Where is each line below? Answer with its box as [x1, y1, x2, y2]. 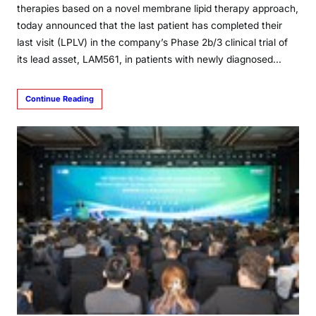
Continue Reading [25, 94, 94, 104]
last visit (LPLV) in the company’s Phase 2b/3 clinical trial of [17, 37, 288, 49]
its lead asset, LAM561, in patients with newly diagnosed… [17, 54, 281, 66]
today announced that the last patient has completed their [17, 20, 282, 32]
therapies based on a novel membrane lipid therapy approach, [17, 3, 298, 15]
